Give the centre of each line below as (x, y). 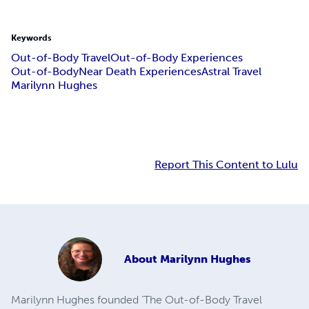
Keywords (31, 38)
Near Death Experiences (140, 72)
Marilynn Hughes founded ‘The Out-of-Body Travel (137, 300)
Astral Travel (231, 72)
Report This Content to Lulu (226, 165)
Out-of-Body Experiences (177, 58)
